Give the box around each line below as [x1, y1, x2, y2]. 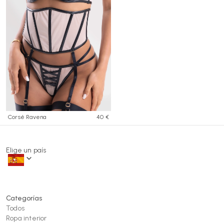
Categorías [6, 194, 42, 202]
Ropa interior [6, 214, 47, 222]
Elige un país [6, 146, 46, 154]
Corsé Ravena [8, 113, 46, 120]
